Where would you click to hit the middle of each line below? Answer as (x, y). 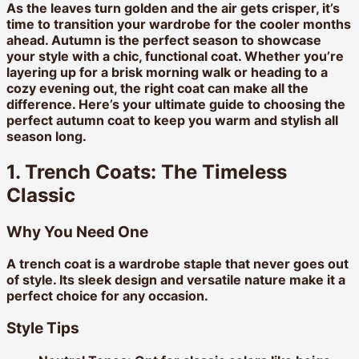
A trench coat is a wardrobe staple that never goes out (177, 264)
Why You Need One (77, 232)
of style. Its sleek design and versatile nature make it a (176, 280)
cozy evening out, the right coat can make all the (157, 88)
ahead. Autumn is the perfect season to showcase (164, 40)
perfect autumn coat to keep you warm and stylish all (172, 120)
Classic (41, 195)
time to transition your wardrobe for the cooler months (179, 24)
